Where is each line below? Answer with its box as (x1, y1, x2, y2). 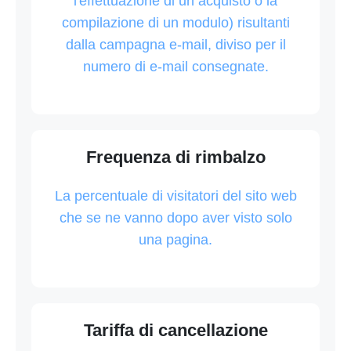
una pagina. (139, 231, 212, 248)
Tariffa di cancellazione (83, 320, 268, 340)
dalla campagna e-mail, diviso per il (65, 36, 286, 52)
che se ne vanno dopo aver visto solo (59, 209, 292, 226)
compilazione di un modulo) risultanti (61, 14, 290, 31)
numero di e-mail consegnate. (82, 58, 269, 74)
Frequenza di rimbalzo (85, 147, 266, 167)
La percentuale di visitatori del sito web (54, 187, 297, 204)
